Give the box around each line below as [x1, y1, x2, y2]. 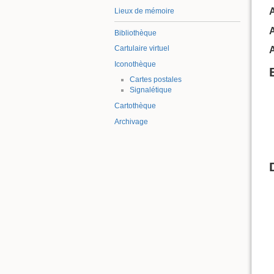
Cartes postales [129, 75, 182, 84]
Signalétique [129, 86, 172, 95]
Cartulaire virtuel [114, 44, 169, 53]
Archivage [114, 117, 148, 126]
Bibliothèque [114, 28, 157, 37]
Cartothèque [114, 101, 156, 110]
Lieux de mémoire [114, 6, 174, 15]
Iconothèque [114, 59, 156, 68]
